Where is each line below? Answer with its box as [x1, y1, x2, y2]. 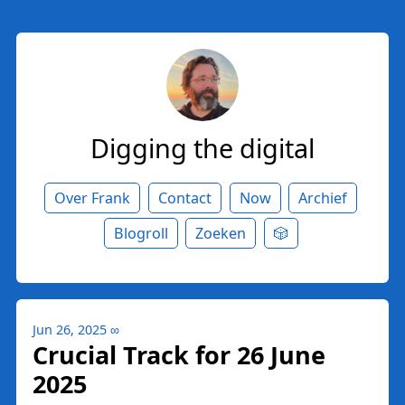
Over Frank [54, 187, 131, 208]
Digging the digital [90, 129, 315, 165]
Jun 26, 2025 [33, 320, 107, 338]
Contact [157, 187, 212, 208]
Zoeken [195, 222, 247, 243]
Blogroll [113, 222, 168, 243]
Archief [298, 187, 348, 208]
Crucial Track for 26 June [33, 337, 325, 372]
